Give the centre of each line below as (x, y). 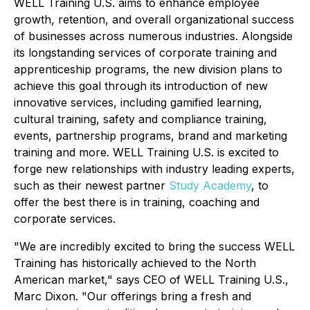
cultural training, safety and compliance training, (140, 119)
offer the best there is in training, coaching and (137, 202)
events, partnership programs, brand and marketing (151, 135)
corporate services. (65, 218)
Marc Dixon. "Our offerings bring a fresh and (133, 296)
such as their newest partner (91, 185)
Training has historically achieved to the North (135, 263)
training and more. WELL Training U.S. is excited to (146, 152)
